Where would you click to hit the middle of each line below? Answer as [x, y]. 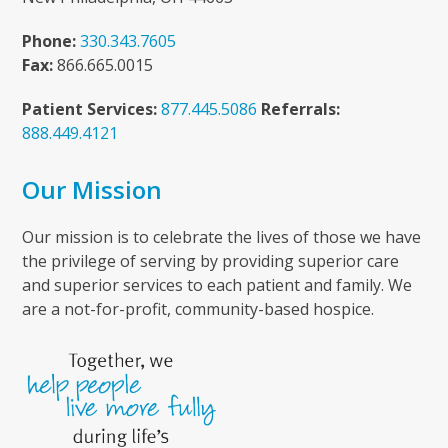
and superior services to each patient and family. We [217, 285]
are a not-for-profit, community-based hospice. [198, 309]
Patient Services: [90, 109]
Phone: [49, 41]
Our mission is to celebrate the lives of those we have [222, 237]
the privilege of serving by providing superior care [211, 261]
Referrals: [301, 109]
